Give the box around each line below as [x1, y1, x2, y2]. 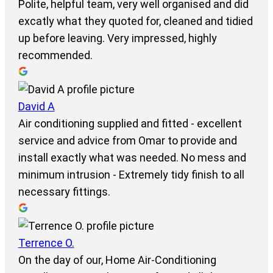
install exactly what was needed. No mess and [18, 151, 246, 165]
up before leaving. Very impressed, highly [18, 32, 217, 45]
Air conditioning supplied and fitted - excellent [18, 117, 242, 130]
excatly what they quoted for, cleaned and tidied [18, 15, 253, 28]
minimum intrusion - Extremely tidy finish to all [18, 168, 244, 182]
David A [18, 100, 55, 113]
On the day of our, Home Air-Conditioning [18, 253, 216, 267]
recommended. [18, 49, 93, 62]
